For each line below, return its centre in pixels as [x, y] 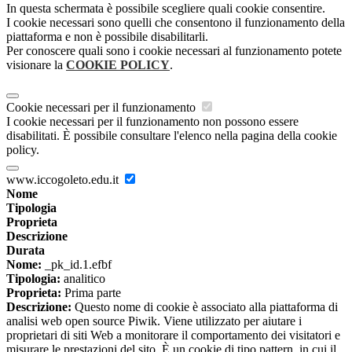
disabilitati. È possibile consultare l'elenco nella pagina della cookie [172, 136]
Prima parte [91, 293]
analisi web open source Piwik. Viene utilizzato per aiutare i [154, 321]
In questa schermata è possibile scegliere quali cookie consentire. [166, 9]
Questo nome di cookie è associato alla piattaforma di [205, 307]
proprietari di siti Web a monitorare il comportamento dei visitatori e [173, 335]
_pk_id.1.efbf [77, 265]
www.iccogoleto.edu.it [64, 180]
